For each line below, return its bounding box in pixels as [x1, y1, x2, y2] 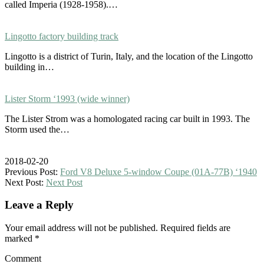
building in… [5, 61, 54, 72]
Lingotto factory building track [5, 31, 118, 41]
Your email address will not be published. [5, 223, 158, 233]
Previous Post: [5, 166, 60, 177]
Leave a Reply [5, 199, 74, 212]
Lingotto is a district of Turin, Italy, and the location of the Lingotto [5, 51, 253, 61]
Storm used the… [5, 124, 70, 134]
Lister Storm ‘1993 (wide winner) [5, 93, 130, 104]
